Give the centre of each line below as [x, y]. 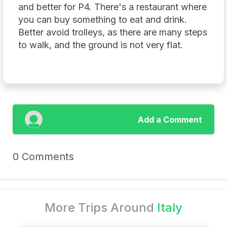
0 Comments [43, 157]
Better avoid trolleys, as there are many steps [113, 32]
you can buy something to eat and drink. [103, 20]
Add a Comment [170, 119]
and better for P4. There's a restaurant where [112, 7]
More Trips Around [101, 208]
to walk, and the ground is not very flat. [101, 45]
